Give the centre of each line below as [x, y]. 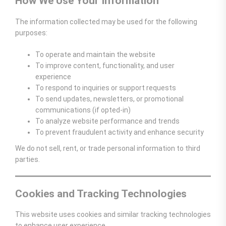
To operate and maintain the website [95, 54]
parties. [27, 159]
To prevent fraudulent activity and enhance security [120, 132]
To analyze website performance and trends [107, 121]
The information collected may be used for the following [106, 21]
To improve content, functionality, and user [105, 65]
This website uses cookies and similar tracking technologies [113, 215]
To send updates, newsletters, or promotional [109, 99]
